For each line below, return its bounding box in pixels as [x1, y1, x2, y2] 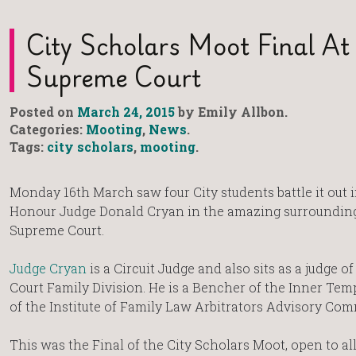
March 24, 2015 [77, 103, 175, 121]
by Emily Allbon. [175, 103, 288, 121]
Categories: [10, 121, 86, 138]
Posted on [10, 103, 77, 121]
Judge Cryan [10, 260, 87, 277]
